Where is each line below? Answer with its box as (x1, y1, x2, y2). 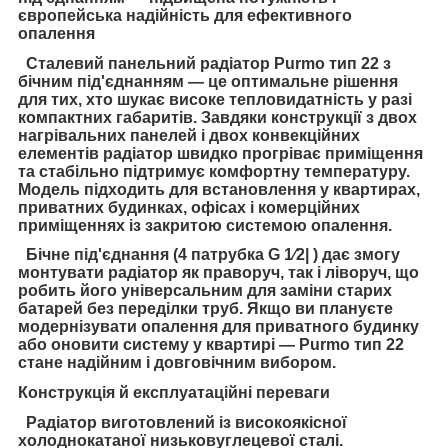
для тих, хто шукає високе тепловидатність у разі (18, 90, 412, 108)
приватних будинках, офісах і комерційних (18, 198, 360, 216)
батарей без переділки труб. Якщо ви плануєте (18, 300, 393, 318)
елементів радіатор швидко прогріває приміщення (18, 144, 423, 162)
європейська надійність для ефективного (18, 6, 352, 24)
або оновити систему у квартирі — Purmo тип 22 (18, 336, 404, 354)
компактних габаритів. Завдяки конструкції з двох (18, 108, 417, 126)
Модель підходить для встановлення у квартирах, (18, 180, 420, 198)
